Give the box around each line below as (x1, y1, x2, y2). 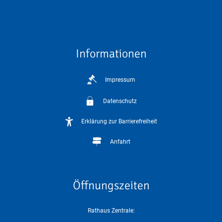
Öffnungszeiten (72, 177, 150, 193)
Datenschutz (103, 97, 137, 105)
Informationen (75, 46, 147, 61)
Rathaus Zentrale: (87, 207, 135, 214)
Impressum (105, 76, 135, 83)
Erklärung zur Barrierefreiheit (81, 117, 157, 125)
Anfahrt (110, 138, 130, 145)
